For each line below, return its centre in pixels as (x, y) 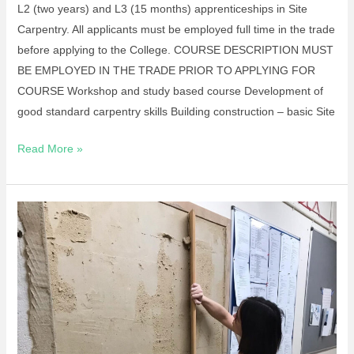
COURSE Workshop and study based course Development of (170, 91)
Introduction (46, 252)
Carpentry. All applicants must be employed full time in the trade (176, 30)
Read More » (50, 149)
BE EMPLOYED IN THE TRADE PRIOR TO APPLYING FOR (166, 71)
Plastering (41, 294)
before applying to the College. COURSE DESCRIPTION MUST (175, 50)
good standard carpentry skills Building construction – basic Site (176, 112)
